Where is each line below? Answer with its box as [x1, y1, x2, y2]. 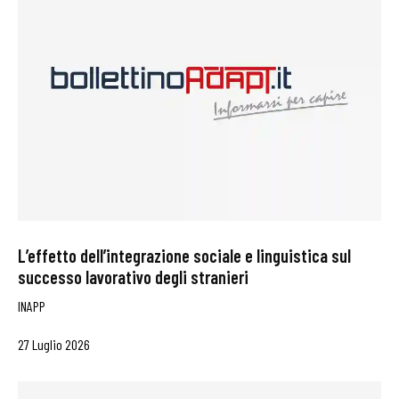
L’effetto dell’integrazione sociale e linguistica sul [18, 244, 351, 266]
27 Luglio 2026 [18, 335, 90, 353]
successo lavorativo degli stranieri [18, 265, 248, 288]
